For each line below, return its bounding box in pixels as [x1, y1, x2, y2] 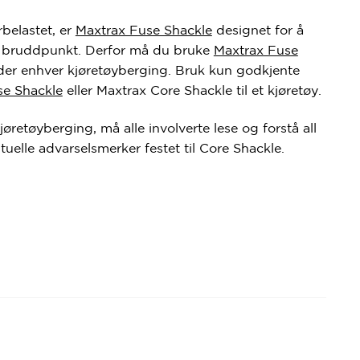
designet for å [211, 22, 304, 37]
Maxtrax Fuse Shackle [75, 22, 212, 37]
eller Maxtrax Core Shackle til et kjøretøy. [62, 82, 321, 97]
